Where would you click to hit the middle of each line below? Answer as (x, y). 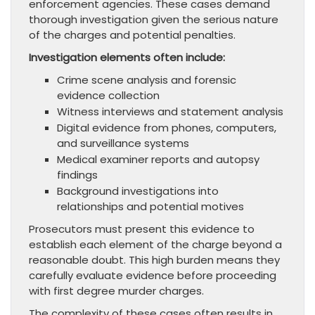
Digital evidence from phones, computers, (167, 128)
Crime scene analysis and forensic (147, 80)
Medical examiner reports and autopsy (158, 160)
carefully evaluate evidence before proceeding (153, 276)
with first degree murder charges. (116, 291)
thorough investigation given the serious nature (154, 20)
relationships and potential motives (150, 207)
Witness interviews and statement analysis (170, 112)
